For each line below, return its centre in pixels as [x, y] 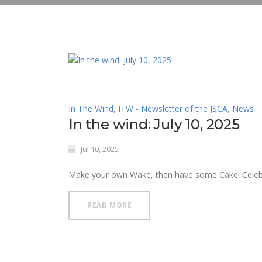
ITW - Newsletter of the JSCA [173, 108]
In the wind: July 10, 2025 [154, 124]
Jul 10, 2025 [100, 149]
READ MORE [110, 205]
